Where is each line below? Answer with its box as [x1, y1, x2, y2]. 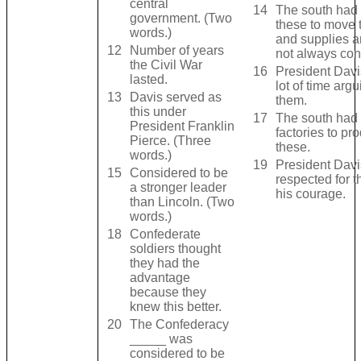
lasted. [129, 73, 168, 87]
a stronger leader [129, 180, 226, 195]
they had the [129, 256, 200, 271]
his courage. [275, 187, 346, 201]
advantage [129, 271, 190, 285]
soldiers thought [129, 242, 221, 256]
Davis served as [129, 90, 222, 105]
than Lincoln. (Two [129, 195, 234, 210]
